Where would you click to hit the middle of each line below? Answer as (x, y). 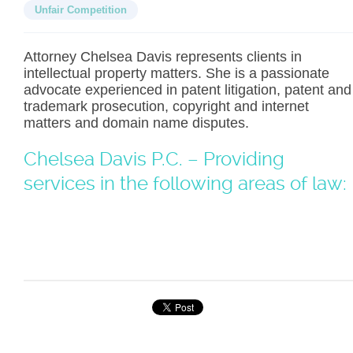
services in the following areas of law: (185, 183)
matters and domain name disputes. (136, 123)
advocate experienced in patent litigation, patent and (188, 89)
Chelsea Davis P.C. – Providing (154, 159)
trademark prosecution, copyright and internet (166, 106)
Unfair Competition (81, 9)
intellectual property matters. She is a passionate (176, 73)
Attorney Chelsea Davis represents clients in (163, 56)
